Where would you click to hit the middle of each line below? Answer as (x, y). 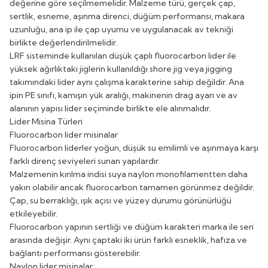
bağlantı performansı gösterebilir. (75, 253)
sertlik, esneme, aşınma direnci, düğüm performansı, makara (127, 16)
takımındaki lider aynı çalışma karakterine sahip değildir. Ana (127, 82)
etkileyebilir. (33, 213)
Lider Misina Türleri (46, 121)
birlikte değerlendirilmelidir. (63, 42)
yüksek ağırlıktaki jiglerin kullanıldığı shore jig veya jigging (121, 68)
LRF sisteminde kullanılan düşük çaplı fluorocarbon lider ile (123, 55)
